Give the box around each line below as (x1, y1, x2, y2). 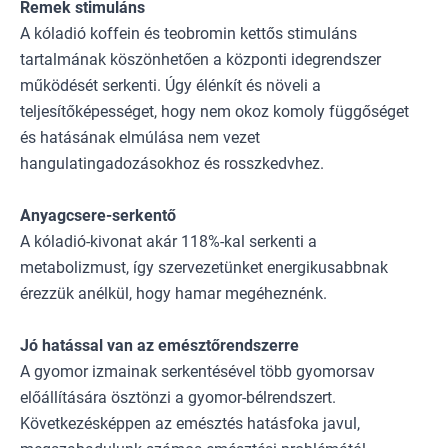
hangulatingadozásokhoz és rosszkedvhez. (20, 153, 324, 173)
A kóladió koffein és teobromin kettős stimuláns (20, 23, 357, 43)
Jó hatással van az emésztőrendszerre (20, 335, 299, 355)
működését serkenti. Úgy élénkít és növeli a (20, 75, 321, 95)
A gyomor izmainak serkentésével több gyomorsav (20, 361, 375, 381)
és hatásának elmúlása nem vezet (20, 127, 260, 147)
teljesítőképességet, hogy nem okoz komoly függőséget (20, 101, 409, 121)
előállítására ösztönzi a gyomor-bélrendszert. (20, 387, 336, 407)
